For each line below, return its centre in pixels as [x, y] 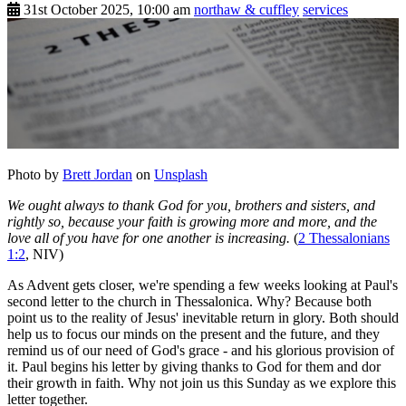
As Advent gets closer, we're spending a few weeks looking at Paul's [203, 285]
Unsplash [181, 175]
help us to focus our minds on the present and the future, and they [193, 334]
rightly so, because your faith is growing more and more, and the [192, 222]
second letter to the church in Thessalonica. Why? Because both [189, 302]
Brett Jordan [97, 175]
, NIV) [44, 255]
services [325, 10]
